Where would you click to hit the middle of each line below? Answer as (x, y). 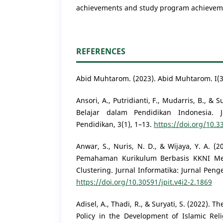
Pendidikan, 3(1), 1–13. (115, 124)
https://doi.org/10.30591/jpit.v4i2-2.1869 (144, 182)
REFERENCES (101, 51)
